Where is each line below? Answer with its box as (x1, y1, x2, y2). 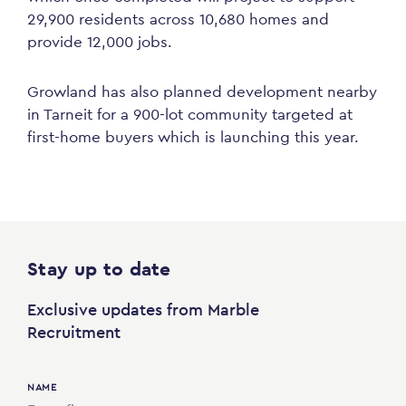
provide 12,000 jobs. (27, 32, 172, 52)
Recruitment (27, 322, 121, 343)
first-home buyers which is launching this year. (27, 127, 359, 147)
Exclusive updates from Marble (27, 299, 259, 320)
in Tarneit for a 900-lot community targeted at (27, 104, 353, 124)
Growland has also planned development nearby (27, 82, 377, 101)
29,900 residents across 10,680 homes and (27, 9, 329, 29)
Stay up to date (27, 256, 171, 281)
